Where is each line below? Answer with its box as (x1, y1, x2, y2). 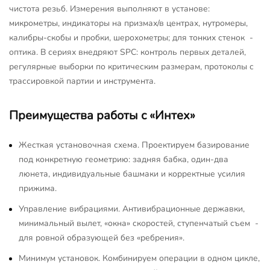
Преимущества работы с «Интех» (9, 107, 195, 124)
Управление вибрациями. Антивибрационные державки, (19, 202, 245, 215)
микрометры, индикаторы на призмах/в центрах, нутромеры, (9, 17, 248, 29)
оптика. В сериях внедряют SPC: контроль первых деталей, (9, 46, 246, 58)
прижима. (19, 182, 57, 194)
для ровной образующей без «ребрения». (19, 231, 184, 243)
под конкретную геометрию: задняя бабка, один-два (19, 153, 228, 165)
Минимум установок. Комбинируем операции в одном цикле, (19, 252, 260, 264)
